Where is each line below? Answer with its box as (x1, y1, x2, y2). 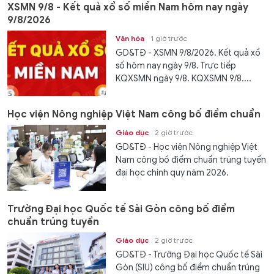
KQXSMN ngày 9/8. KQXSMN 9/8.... (116, 73, 252, 84)
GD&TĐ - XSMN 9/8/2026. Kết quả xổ (116, 47, 261, 58)
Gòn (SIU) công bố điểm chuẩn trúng (116, 262, 261, 273)
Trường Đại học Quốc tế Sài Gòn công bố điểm (7, 202, 235, 215)
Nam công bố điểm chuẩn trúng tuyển (116, 155, 267, 166)
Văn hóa (116, 33, 145, 43)
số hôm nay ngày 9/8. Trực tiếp (116, 60, 237, 71)
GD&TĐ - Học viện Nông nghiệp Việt (116, 142, 258, 153)
